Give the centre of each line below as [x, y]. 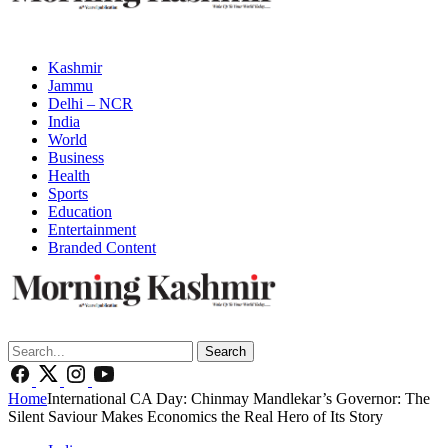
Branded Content [102, 247]
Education [80, 211]
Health [69, 175]
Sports [68, 193]
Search [225, 351]
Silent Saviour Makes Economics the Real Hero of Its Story [195, 416]
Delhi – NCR [90, 103]
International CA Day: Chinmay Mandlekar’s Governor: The [238, 398]
